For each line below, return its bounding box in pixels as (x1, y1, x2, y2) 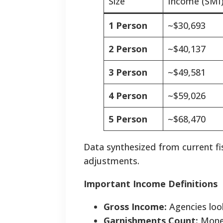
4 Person (109, 90, 147, 102)
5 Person (109, 113, 147, 125)
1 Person (109, 19, 147, 32)
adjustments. (84, 155, 144, 167)
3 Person (109, 66, 147, 79)
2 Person (109, 43, 147, 55)
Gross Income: (104, 201, 167, 213)
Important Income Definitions (84, 178, 218, 190)
